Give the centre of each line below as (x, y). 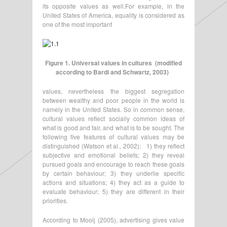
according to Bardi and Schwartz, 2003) (113, 72)
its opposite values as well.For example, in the (113, 6)
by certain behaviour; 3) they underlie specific (113, 173)
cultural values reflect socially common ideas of (113, 118)
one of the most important (77, 24)
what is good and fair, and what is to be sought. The (113, 127)
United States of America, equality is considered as (113, 15)
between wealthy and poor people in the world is (113, 100)
